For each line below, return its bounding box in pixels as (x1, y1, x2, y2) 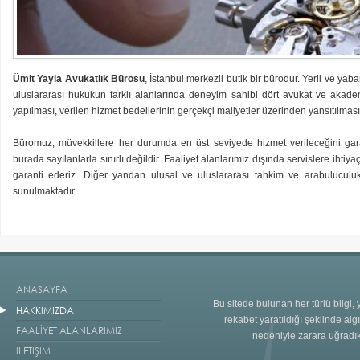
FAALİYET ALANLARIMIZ (16, 324, 122, 337)
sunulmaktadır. (13, 185, 76, 197)
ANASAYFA (16, 283, 67, 297)
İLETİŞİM (16, 344, 51, 358)
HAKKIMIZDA (16, 304, 74, 317)
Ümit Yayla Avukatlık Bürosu (13, 72, 145, 84)
